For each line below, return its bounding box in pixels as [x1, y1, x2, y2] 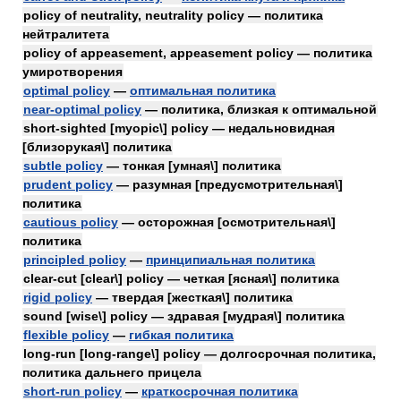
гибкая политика [129, 328, 234, 342]
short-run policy [23, 384, 122, 398]
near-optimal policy [23, 102, 141, 116]
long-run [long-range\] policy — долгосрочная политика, [23, 346, 376, 361]
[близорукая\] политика [22, 140, 172, 154]
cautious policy [23, 215, 118, 229]
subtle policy [23, 158, 103, 173]
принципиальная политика [146, 252, 315, 267]
